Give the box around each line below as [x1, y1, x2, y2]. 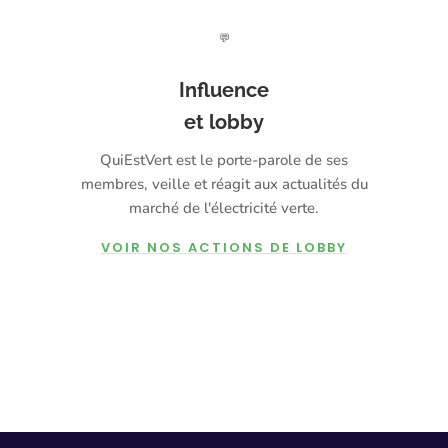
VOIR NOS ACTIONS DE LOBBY [101, 238, 347, 258]
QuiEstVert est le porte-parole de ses [100, 150, 348, 171]
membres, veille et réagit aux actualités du [80, 174, 368, 195]
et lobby [184, 110, 264, 135]
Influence [179, 78, 269, 103]
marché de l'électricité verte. [129, 198, 319, 219]
